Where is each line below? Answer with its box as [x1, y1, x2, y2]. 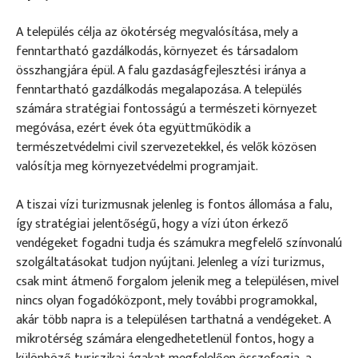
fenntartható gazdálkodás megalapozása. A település [16, 78, 302, 101]
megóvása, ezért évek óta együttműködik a [16, 117, 251, 139]
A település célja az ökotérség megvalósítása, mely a [16, 21, 298, 43]
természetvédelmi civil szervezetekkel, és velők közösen [16, 136, 316, 158]
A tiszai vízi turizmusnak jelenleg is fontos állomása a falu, [16, 193, 332, 216]
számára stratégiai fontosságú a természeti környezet [16, 97, 317, 120]
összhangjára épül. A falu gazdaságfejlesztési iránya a [16, 59, 306, 82]
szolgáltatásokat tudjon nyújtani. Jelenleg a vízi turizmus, [16, 251, 324, 273]
